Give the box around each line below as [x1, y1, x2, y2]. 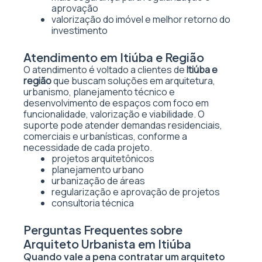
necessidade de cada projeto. [23, 141, 152, 154]
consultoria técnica [51, 196, 134, 209]
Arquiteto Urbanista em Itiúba [23, 236, 191, 251]
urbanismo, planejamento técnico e [23, 85, 175, 98]
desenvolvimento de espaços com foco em [23, 96, 209, 109]
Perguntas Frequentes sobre [23, 222, 182, 237]
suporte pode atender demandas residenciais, [23, 119, 222, 132]
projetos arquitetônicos [51, 152, 154, 165]
